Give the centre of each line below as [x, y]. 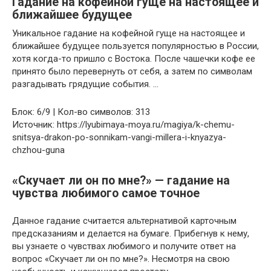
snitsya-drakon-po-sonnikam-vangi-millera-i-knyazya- [119, 137]
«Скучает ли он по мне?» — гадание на [121, 180]
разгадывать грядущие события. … [85, 84]
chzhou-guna [38, 150]
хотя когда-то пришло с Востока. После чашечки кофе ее [134, 58]
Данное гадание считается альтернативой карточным [124, 220]
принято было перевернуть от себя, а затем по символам [132, 71]
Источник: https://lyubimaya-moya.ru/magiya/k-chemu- [123, 124]
